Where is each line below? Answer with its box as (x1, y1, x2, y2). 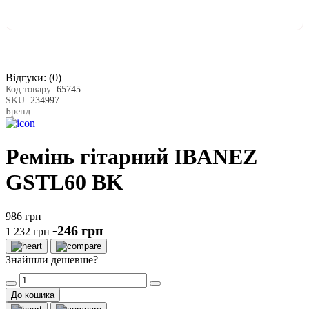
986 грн (6, 210, 41, 222)
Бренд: (6, 106, 33, 117)
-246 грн (52, 222, 103, 238)
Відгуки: (6, 71, 46, 83)
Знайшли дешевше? (6, 253, 98, 266)
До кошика (11, 289, 54, 300)
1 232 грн (6, 225, 50, 237)
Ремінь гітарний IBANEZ (6, 144, 257, 170)
